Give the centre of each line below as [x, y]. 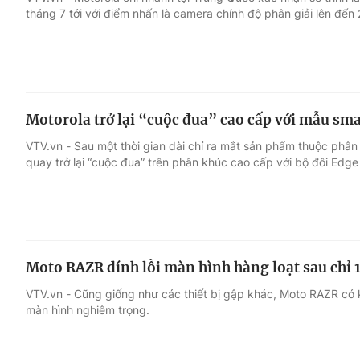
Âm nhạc [54, 139]
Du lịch [245, 108]
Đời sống [252, 78]
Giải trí [47, 78]
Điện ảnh [54, 108]
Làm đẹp [252, 139]
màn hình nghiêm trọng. [88, 310]
